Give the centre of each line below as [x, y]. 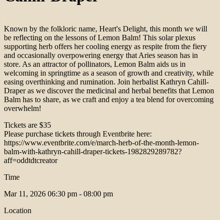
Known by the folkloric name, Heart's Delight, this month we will [106, 29]
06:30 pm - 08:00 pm [80, 194]
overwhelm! [23, 109]
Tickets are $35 [27, 125]
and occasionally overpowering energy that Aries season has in [101, 55]
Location [18, 211]
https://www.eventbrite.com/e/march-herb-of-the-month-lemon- [101, 143]
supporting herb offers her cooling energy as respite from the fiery [105, 47]
